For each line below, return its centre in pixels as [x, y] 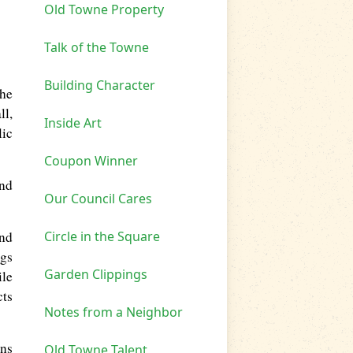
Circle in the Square [102, 236]
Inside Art [73, 123]
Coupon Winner [91, 160]
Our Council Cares [98, 198]
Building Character [100, 85]
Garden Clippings [96, 274]
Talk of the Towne [97, 47]
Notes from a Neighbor [113, 312]
